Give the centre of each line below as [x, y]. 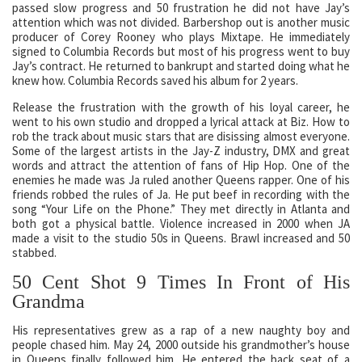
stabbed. [34, 252]
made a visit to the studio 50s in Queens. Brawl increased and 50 [181, 238]
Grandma [48, 301]
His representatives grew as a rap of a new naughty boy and [181, 330]
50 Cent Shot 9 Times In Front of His [181, 282]
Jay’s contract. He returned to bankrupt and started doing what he [181, 65]
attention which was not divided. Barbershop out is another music [181, 22]
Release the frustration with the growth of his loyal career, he [181, 107]
